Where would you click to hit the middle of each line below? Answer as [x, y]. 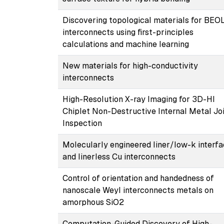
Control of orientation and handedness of [138, 178]
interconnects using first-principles [128, 32]
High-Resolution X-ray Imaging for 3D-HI [138, 99]
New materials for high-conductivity [130, 65]
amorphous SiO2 [93, 202]
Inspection [82, 123]
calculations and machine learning [125, 44]
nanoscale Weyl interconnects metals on [138, 190]
